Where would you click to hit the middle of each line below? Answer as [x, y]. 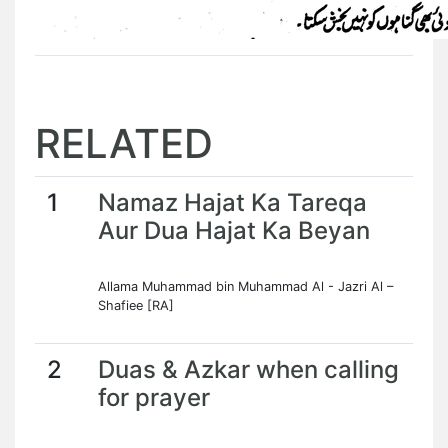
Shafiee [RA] [136, 305]
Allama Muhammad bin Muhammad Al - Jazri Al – [245, 286]
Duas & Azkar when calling [248, 369]
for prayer [154, 397]
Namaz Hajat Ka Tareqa [232, 202]
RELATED [124, 143]
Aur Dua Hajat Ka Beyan [234, 230]
